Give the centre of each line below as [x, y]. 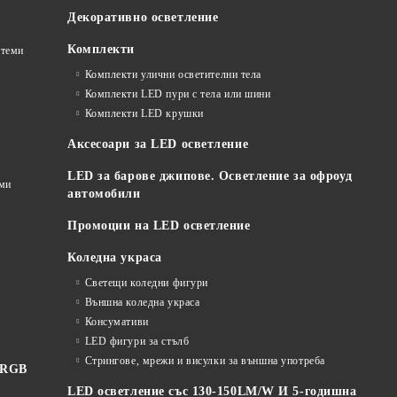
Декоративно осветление [143, 18]
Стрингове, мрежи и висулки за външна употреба [205, 361]
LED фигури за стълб [137, 342]
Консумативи [117, 322]
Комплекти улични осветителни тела [173, 75]
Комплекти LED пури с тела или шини [178, 94]
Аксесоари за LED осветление [158, 144]
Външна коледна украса [142, 303]
